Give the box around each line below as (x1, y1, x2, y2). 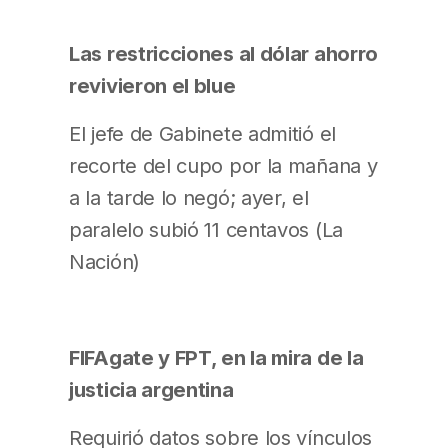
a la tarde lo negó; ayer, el (69, 185, 309, 211)
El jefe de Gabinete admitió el (69, 121, 336, 147)
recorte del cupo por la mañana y (69, 153, 378, 179)
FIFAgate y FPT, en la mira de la (69, 345, 364, 371)
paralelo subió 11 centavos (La (69, 217, 343, 243)
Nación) (69, 249, 140, 275)
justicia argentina (69, 377, 234, 403)
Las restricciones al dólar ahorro (69, 40, 379, 66)
